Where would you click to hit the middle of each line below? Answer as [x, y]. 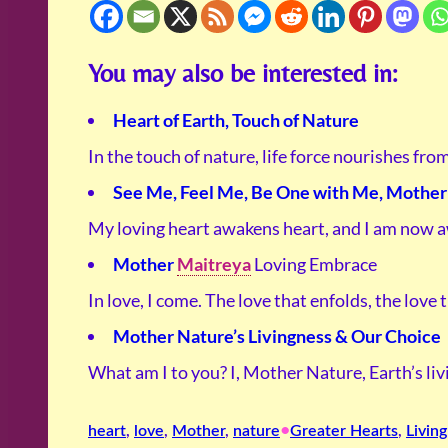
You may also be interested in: [242, 72]
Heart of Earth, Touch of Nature [236, 120]
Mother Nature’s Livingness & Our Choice [277, 336]
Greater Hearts [344, 430]
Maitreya [214, 264]
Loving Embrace [314, 264]
